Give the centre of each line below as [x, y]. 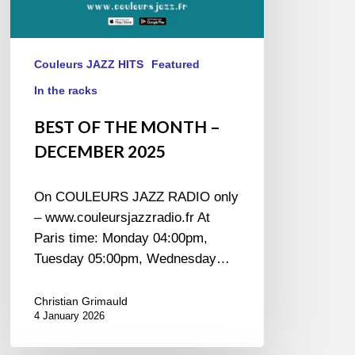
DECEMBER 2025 [100, 151]
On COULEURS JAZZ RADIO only [137, 197]
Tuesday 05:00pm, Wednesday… [132, 258]
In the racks [66, 90]
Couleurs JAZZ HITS [89, 64]
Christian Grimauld [81, 301]
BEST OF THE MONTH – [128, 126]
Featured [176, 64]
